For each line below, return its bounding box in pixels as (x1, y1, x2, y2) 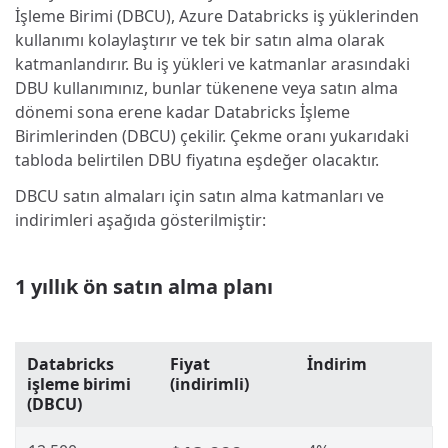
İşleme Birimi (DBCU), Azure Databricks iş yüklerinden (15, 5, 419, 28)
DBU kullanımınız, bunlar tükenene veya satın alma (15, 77, 398, 100)
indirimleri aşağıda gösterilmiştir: (15, 209, 266, 232)
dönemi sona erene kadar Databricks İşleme (15, 101, 350, 124)
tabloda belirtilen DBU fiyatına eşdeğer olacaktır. (15, 149, 379, 172)
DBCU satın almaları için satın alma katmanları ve (15, 185, 384, 208)
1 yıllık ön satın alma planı (15, 273, 273, 301)
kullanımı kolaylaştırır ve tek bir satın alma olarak (15, 29, 385, 52)
